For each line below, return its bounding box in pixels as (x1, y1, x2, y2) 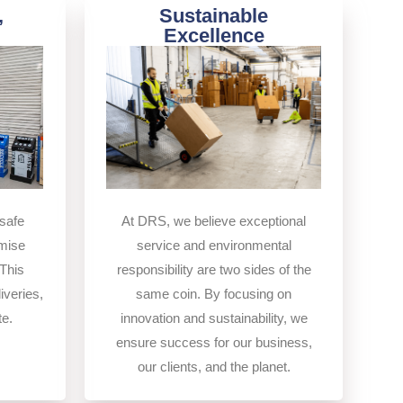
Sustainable (159, 4, 268, 28)
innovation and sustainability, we (120, 310, 308, 326)
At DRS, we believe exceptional (121, 213, 306, 228)
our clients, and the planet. (137, 359, 291, 374)
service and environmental (136, 237, 291, 253)
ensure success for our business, (115, 335, 312, 350)
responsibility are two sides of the (116, 262, 311, 277)
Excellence (163, 24, 264, 48)
